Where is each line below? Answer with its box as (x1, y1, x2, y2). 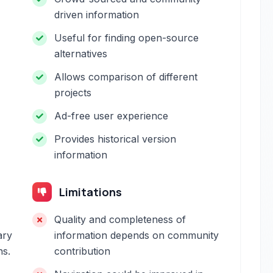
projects (54, 87, 92, 99)
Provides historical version (54, 133, 177, 145)
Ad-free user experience (54, 110, 169, 122)
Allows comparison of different (54, 71, 198, 83)
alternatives (54, 48, 108, 60)
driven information (54, 9, 140, 21)
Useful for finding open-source (54, 32, 199, 44)
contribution (54, 245, 111, 257)
